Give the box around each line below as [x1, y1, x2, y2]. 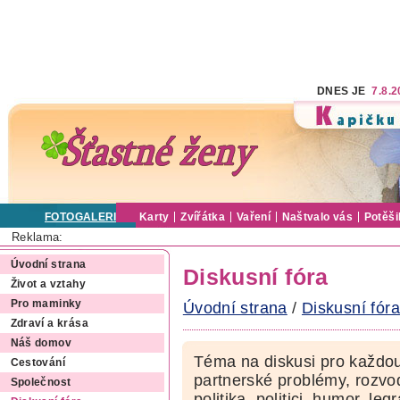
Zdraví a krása [10, 318, 88, 329]
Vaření [236, 212, 271, 222]
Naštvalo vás [281, 212, 354, 222]
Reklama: [11, 229, 63, 244]
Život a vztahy [10, 279, 86, 290]
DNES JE [317, 86, 372, 96]
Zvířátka [180, 212, 226, 222]
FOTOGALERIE [45, 212, 125, 222]
